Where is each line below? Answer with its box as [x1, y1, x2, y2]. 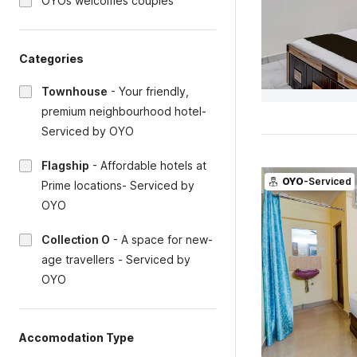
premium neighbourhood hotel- [41, 104, 206, 118]
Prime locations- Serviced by [41, 178, 194, 192]
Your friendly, [119, 84, 189, 98]
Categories [19, 52, 84, 65]
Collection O [41, 233, 110, 246]
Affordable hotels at [100, 159, 206, 172]
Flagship [41, 159, 89, 172]
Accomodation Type [19, 331, 134, 344]
